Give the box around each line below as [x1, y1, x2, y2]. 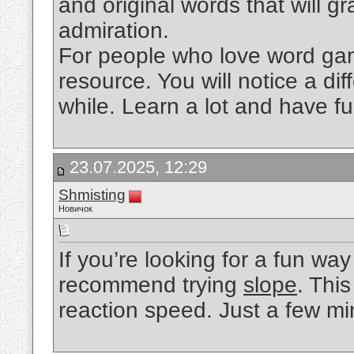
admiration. [58, 18, 169, 43]
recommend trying [58, 273, 243, 298]
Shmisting [58, 186, 126, 203]
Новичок [58, 204, 92, 213]
